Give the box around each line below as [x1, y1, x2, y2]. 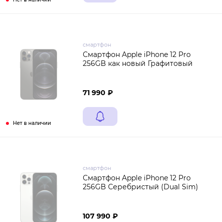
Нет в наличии [13, 120, 51, 126]
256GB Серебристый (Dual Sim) [83, 182, 198, 191]
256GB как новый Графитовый [83, 59, 193, 68]
